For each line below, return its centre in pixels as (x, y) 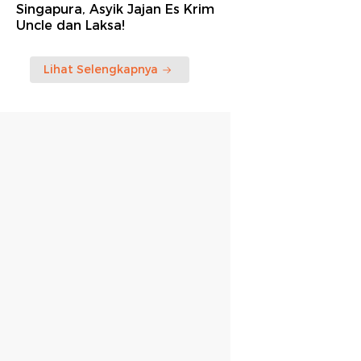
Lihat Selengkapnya (101, 70)
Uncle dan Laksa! (71, 26)
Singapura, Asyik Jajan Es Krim (115, 10)
